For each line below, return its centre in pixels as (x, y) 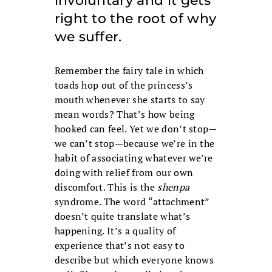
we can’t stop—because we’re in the (134, 144)
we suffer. (88, 37)
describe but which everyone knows (134, 260)
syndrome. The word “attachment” (132, 202)
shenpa (174, 187)
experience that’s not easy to (119, 246)
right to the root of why (135, 19)
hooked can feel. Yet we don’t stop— (136, 129)
